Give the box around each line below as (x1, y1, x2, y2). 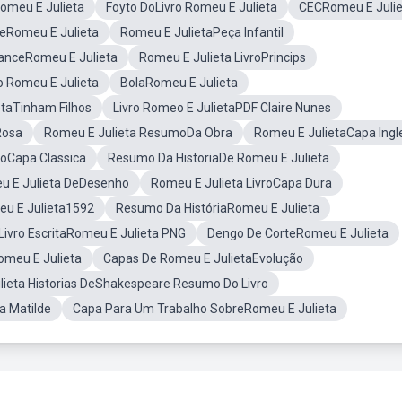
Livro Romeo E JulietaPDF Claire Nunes (113, 100, 331, 115)
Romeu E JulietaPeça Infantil (120, 25, 284, 39)
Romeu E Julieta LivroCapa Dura (151, 176, 332, 190)
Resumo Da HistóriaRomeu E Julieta (116, 201, 319, 215)
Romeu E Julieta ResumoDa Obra (44, 126, 232, 140)
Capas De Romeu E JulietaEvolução (103, 251, 303, 266)
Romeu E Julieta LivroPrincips (139, 50, 306, 65)
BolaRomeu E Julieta (120, 75, 238, 90)
